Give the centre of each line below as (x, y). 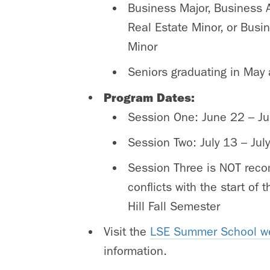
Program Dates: (151, 97)
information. (135, 251)
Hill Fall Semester (174, 206)
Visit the (127, 231)
